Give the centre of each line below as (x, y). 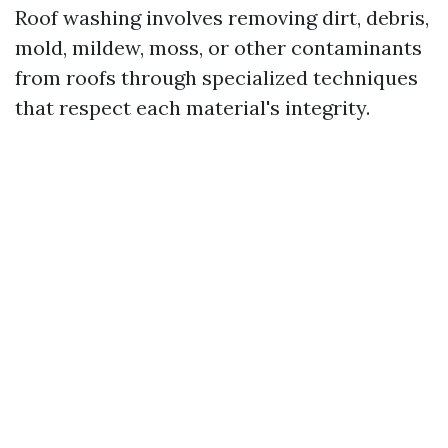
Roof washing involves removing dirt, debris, (222, 17)
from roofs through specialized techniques (216, 77)
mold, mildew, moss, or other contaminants (218, 47)
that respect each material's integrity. (192, 107)
